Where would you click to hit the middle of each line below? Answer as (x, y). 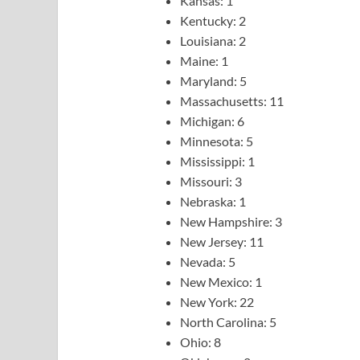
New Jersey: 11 (222, 242)
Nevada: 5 (208, 262)
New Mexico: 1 (221, 282)
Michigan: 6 (212, 121)
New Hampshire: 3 (231, 222)
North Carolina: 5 (228, 322)
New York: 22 (217, 302)
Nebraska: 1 (213, 202)
